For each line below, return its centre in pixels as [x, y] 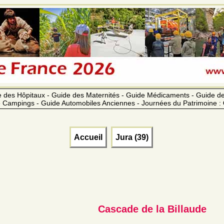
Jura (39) [132, 137]
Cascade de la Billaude [152, 209]
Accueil [88, 137]
